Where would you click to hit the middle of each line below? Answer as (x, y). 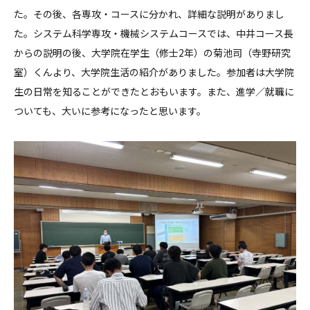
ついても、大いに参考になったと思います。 (110, 111)
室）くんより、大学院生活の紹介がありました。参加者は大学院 (154, 72)
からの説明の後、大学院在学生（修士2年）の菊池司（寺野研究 (152, 53)
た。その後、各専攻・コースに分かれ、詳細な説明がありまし (149, 14)
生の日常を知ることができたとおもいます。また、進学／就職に (154, 92)
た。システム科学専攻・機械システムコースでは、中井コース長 (154, 34)
